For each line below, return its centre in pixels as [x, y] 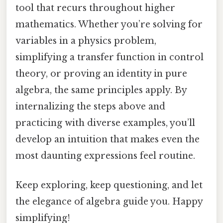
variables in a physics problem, [86, 41]
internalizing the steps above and [90, 106]
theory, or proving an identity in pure [101, 73]
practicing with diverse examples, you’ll [105, 123]
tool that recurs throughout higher [95, 8]
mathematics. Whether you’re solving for [109, 24]
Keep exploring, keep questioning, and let [109, 185]
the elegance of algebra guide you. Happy [109, 201]
